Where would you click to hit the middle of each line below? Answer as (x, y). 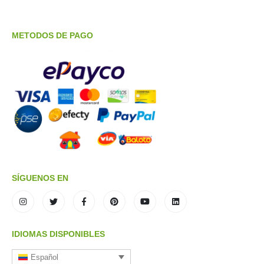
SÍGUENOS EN (40, 178)
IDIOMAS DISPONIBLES (58, 234)
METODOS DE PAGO (52, 36)
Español (45, 257)
